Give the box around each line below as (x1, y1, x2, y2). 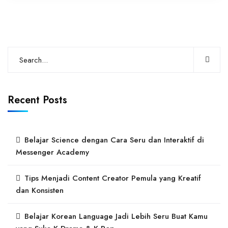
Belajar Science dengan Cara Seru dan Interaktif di (24, 134, 204, 146)
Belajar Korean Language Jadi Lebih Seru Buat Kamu (24, 211, 208, 222)
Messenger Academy (16, 147, 89, 158)
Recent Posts (8, 93, 67, 108)
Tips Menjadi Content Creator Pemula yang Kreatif (24, 173, 201, 184)
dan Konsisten (16, 185, 64, 196)
